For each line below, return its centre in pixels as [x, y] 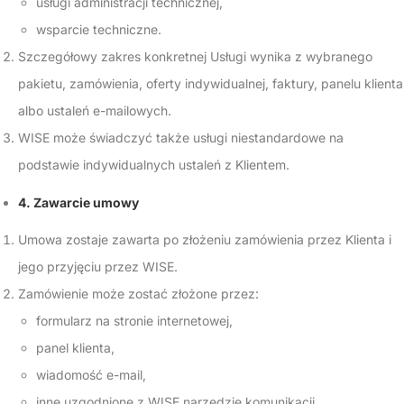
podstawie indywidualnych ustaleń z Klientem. [154, 165]
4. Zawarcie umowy [78, 202]
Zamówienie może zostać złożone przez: [138, 294]
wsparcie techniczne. [99, 29]
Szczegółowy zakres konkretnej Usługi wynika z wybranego [195, 56]
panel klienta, [75, 348]
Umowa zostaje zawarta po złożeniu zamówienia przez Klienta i [205, 239]
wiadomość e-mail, [91, 375]
